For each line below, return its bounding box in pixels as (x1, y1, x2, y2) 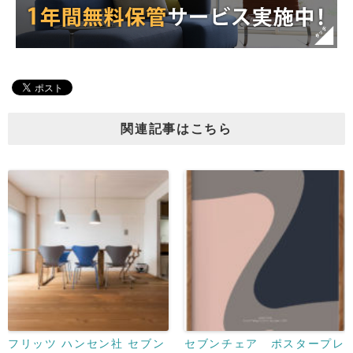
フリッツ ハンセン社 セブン (8, 337, 165, 351)
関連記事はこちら (121, 122, 232, 136)
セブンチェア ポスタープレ (184, 337, 345, 351)
